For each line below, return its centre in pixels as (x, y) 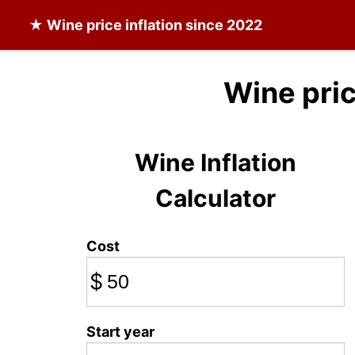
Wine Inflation (215, 162)
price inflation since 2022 (173, 25)
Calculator (215, 198)
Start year (120, 332)
